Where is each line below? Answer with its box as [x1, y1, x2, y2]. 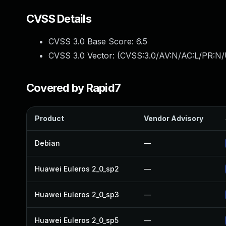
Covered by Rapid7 [26, 81, 121, 94]
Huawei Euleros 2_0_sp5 [35, 216, 119, 224]
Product [35, 114, 64, 123]
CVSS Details [26, 12, 91, 25]
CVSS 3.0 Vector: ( [48, 50, 120, 61]
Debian [35, 139, 60, 147]
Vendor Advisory [144, 114, 203, 123]
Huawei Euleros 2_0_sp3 [35, 190, 119, 199]
